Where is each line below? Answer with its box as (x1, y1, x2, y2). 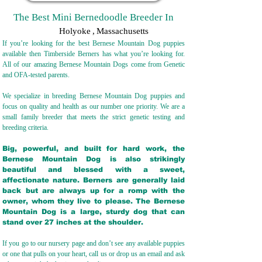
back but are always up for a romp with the (2, 187, 185, 195)
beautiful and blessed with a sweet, (2, 166, 185, 174)
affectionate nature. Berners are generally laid (2, 176, 185, 184)
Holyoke (59, 26, 91, 36)
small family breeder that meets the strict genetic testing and (2, 113, 185, 121)
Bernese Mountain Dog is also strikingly (2, 155, 185, 163)
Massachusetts (96, 26, 149, 36)
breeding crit (2, 123, 37, 132)
